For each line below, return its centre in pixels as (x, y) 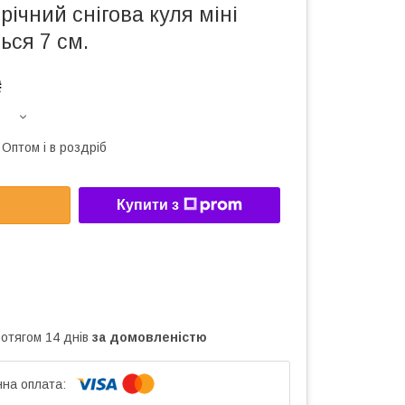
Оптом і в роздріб (54, 147)
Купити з (148, 205)
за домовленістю (150, 337)
